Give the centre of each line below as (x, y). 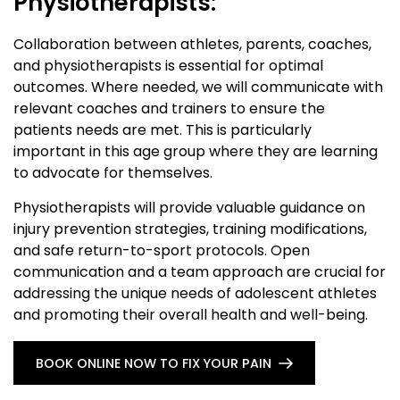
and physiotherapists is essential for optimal (168, 66)
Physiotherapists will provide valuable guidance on (189, 208)
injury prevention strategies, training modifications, (190, 229)
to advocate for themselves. (115, 173)
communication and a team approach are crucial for (200, 272)
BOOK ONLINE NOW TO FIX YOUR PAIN (154, 363)
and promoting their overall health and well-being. (191, 315)
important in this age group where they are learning (196, 152)
